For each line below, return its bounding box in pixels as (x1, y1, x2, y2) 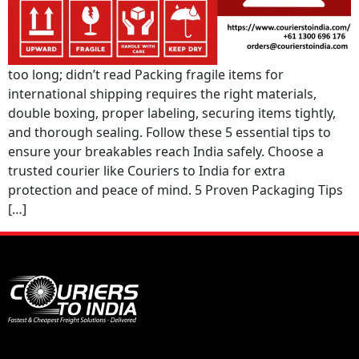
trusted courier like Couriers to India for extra (8, 162, 285, 179)
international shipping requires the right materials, (8, 85, 317, 103)
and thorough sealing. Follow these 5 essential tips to (8, 123, 331, 141)
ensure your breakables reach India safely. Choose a (8, 143, 324, 160)
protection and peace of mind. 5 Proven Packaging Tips (8, 181, 343, 199)
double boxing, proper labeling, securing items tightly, (8, 104, 336, 122)
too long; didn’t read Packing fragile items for (8, 66, 284, 83)
